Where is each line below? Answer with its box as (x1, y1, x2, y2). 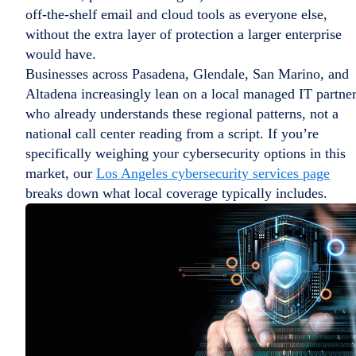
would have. (25, 46, 96, 62)
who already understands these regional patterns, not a (25, 106, 339, 122)
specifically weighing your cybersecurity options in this (25, 145, 346, 161)
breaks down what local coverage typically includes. (25, 185, 327, 201)
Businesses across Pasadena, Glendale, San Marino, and (25, 66, 349, 82)
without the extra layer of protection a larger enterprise (25, 26, 342, 42)
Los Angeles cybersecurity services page (96, 165, 330, 181)
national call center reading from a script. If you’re (25, 126, 319, 141)
